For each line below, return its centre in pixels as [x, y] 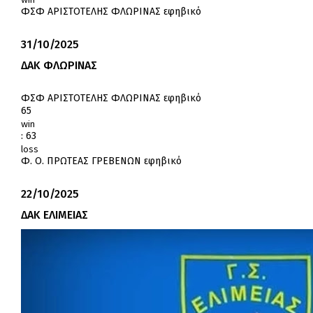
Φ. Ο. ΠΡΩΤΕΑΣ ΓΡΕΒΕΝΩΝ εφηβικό [101, 161]
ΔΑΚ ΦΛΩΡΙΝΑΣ [59, 66]
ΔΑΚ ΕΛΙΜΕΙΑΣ [54, 215]
